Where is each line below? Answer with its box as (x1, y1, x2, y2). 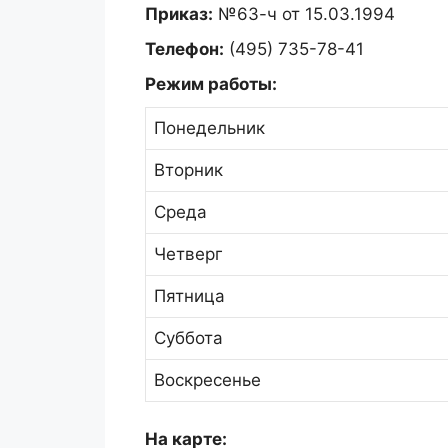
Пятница (153, 285, 225, 306)
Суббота (153, 327, 223, 348)
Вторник (153, 159, 223, 180)
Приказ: (144, 3, 213, 24)
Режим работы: (144, 73, 277, 94)
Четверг (153, 243, 223, 264)
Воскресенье (153, 369, 261, 390)
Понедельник (153, 117, 265, 138)
